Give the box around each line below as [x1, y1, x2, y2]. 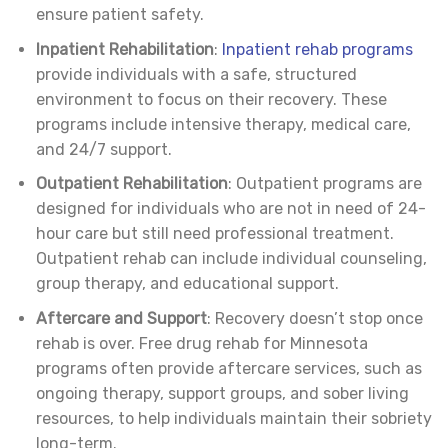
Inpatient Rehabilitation [35, 39, 214, 59]
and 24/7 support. [35, 139, 172, 159]
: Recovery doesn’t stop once [206, 308, 423, 328]
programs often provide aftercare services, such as [35, 358, 422, 378]
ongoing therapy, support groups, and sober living [35, 383, 409, 403]
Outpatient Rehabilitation [35, 174, 228, 194]
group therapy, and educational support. [35, 274, 339, 294]
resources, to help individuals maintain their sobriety [35, 408, 432, 428]
